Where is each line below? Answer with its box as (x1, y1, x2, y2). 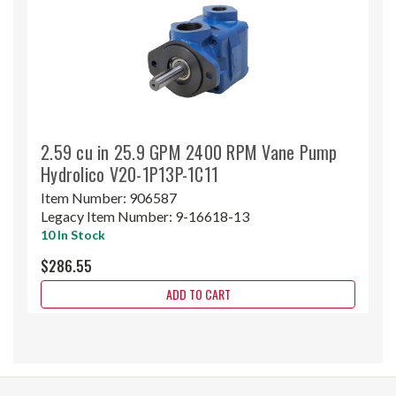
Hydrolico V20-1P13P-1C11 (41, 160, 218, 187)
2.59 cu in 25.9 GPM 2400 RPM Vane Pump (41, 138, 338, 165)
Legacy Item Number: (41, 207, 175, 225)
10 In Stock (41, 226, 105, 242)
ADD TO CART (165, 284, 231, 303)
